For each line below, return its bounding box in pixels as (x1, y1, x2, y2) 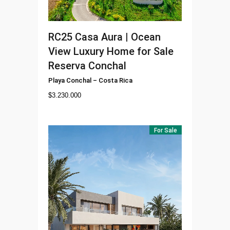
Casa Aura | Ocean (75, 31, 161, 44)
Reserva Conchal (48, 60, 126, 72)
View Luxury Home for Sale (48, 45, 174, 58)
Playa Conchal (48, 76, 91, 85)
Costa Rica (99, 76, 132, 85)
